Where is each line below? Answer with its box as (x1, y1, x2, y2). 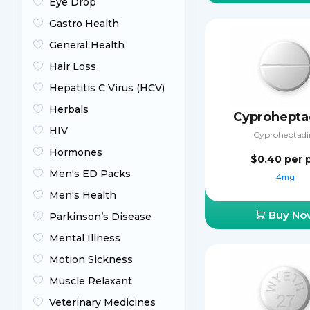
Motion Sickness (49, 253, 133, 266)
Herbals (49, 103, 89, 116)
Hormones (49, 146, 102, 158)
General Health (49, 39, 125, 51)
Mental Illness (49, 232, 120, 244)
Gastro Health (49, 17, 119, 30)
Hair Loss (49, 60, 96, 73)
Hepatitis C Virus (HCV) (49, 82, 165, 94)
